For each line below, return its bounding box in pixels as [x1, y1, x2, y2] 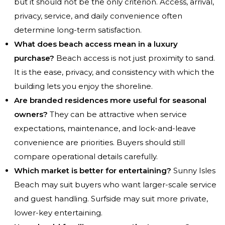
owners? [14, 109, 48, 120]
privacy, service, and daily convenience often [14, 11, 182, 21]
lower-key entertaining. [14, 208, 102, 218]
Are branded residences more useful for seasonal [14, 95, 206, 105]
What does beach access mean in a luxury [14, 39, 178, 49]
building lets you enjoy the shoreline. [14, 81, 153, 91]
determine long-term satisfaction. [14, 25, 142, 35]
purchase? [14, 53, 54, 63]
